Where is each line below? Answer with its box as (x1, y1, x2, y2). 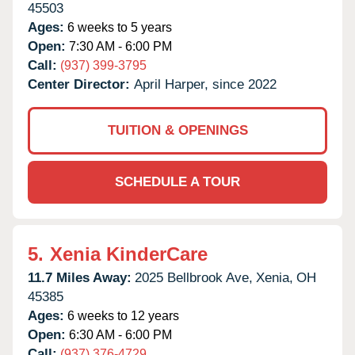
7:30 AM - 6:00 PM (66, 39, 172, 53)
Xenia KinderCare (50, 242, 208, 265)
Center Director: (28, 76, 134, 92)
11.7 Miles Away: (28, 269, 132, 285)
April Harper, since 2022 (134, 76, 277, 92)
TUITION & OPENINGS (107, 122, 248, 138)
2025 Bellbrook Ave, (135, 269, 253, 285)
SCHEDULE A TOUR (115, 174, 240, 189)
